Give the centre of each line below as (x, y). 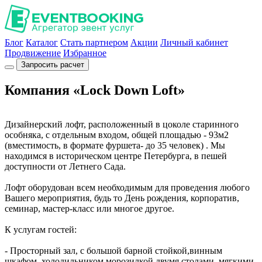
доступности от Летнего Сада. (65, 166)
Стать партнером (94, 42)
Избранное (85, 53)
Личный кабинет (194, 42)
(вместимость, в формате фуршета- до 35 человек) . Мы (115, 145)
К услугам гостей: (41, 229)
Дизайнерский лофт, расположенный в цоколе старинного (122, 124)
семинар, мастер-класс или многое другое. (89, 208)
